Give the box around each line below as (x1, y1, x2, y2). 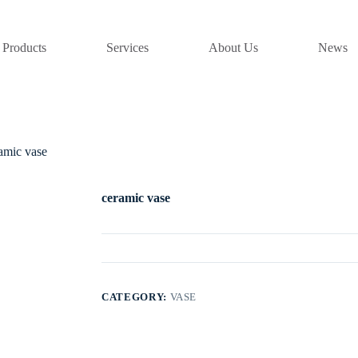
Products (2, 41, 46, 54)
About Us (209, 41, 258, 54)
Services (106, 41, 149, 54)
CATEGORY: (101, 291, 170, 304)
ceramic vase (101, 191, 171, 205)
